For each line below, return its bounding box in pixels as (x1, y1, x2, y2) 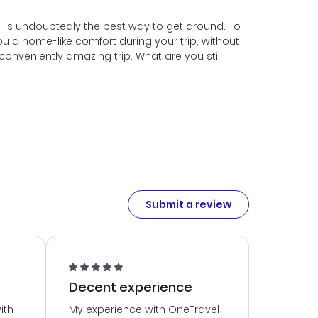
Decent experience (68, 278, 192, 296)
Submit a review (146, 197, 231, 212)
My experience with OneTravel (68, 302, 219, 317)
